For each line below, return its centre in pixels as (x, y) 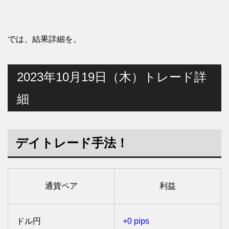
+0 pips (136, 221)
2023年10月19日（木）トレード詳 (112, 77)
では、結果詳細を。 (44, 39)
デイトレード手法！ (72, 143)
